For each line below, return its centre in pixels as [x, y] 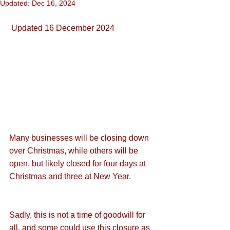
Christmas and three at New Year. [70, 177]
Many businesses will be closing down [80, 138]
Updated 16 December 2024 [63, 28]
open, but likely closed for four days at [79, 164]
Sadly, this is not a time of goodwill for [78, 215]
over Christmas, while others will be [75, 151]
